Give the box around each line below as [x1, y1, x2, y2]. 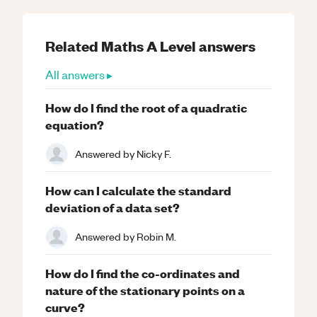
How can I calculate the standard [45, 181, 231, 198]
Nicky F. [137, 146, 171, 161]
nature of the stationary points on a [45, 281, 245, 298]
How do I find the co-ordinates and [45, 264, 240, 281]
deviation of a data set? [45, 198, 180, 215]
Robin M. [137, 229, 176, 244]
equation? [45, 115, 104, 132]
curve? [45, 298, 85, 315]
